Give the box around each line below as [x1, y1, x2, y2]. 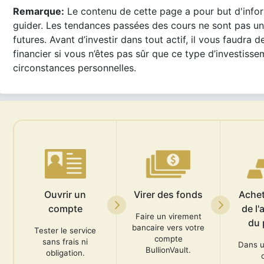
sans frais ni [42, 237, 88, 246]
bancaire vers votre [132, 223, 204, 232]
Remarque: [13, 5, 64, 17]
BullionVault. [146, 245, 191, 255]
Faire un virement [135, 212, 202, 221]
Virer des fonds [134, 189, 203, 200]
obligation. [45, 248, 85, 258]
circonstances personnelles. [13, 62, 136, 74]
